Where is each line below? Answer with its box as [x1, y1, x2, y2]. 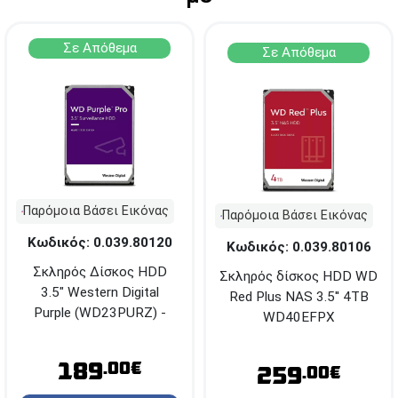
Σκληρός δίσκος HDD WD [219, 267, 378, 284]
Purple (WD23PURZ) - [33, 304, 166, 321]
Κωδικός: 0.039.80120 [27, 234, 172, 251]
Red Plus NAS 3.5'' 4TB [228, 288, 369, 305]
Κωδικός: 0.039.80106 [226, 238, 371, 255]
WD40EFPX [262, 308, 335, 325]
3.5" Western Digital [40, 283, 159, 300]
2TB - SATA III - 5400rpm [22, 324, 177, 341]
